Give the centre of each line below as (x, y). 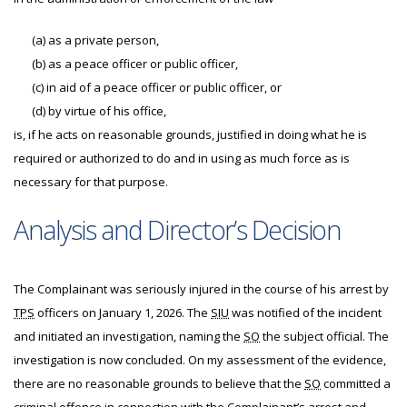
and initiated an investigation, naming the (129, 336)
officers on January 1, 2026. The (123, 313)
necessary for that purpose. (91, 182)
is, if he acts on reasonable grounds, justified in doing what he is (190, 134)
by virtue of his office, (106, 111)
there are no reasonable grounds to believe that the (159, 383)
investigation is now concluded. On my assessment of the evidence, (200, 360)
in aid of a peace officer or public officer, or (163, 87)
